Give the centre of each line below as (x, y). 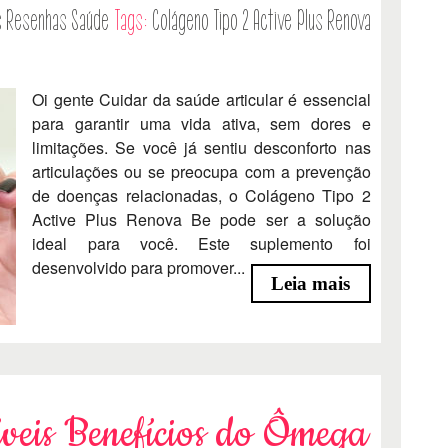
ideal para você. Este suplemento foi (201, 244)
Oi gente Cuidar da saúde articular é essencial (201, 100)
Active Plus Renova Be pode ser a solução (201, 220)
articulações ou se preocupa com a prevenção (201, 172)
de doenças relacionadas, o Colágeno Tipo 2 (201, 196)
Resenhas (37, 21)
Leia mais (311, 283)
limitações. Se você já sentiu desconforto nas (201, 148)
